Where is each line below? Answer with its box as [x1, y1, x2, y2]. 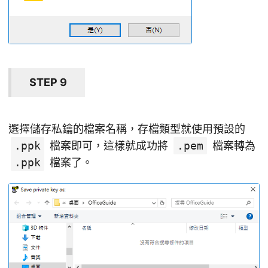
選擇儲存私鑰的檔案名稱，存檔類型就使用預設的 [8, 122, 245, 135]
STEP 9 [29, 75, 67, 89]
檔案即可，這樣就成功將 [47, 139, 171, 152]
